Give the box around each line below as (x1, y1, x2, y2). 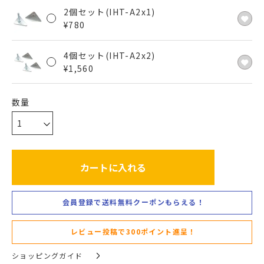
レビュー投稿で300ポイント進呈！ (71, 226, 196, 237)
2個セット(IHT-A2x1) (63, 6, 156, 18)
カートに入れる (80, 160, 146, 174)
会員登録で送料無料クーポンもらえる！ (62, 197, 205, 207)
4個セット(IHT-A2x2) (63, 49, 156, 62)
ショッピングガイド (12, 250, 83, 261)
